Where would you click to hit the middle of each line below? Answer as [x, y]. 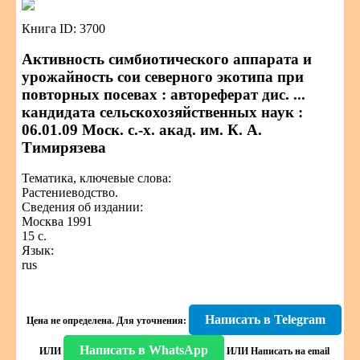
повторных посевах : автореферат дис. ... [164, 94]
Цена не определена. [70, 321]
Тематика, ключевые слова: [96, 178]
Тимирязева [64, 147]
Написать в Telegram [265, 319]
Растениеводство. [70, 192]
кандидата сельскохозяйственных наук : [162, 112]
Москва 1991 [57, 221]
